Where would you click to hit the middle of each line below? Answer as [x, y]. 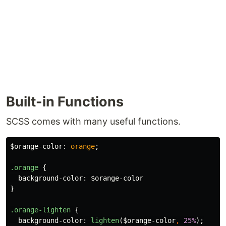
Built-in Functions [65, 102]
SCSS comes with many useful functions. [93, 122]
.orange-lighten [40, 210]
